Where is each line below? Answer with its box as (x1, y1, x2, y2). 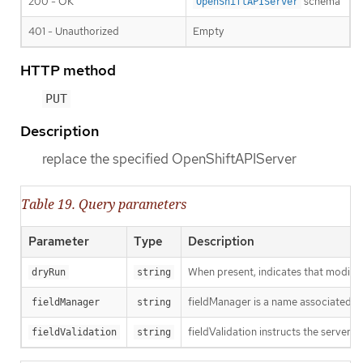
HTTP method (20, 61, 116, 80)
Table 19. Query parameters (21, 195, 186, 214)
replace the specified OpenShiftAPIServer (42, 150, 297, 169)
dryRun (32, 267, 66, 279)
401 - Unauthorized (28, 24, 119, 39)
